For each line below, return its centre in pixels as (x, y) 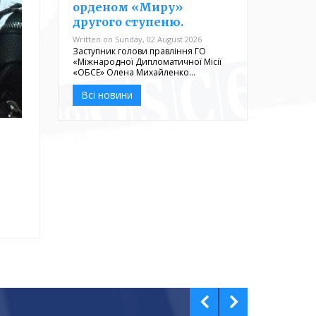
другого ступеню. (128, 22)
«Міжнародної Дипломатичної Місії (147, 61)
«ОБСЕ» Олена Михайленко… (134, 72)
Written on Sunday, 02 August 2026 (138, 39)
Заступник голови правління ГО (140, 51)
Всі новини (107, 95)
